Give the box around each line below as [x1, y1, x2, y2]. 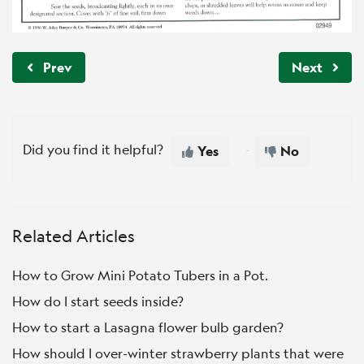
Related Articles [12, 226, 135, 247]
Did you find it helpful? [23, 141, 163, 158]
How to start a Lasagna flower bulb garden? [12, 318, 284, 336]
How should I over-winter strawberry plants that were [12, 344, 344, 362]
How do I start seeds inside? [12, 292, 184, 310]
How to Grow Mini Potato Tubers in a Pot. [12, 266, 268, 284]
